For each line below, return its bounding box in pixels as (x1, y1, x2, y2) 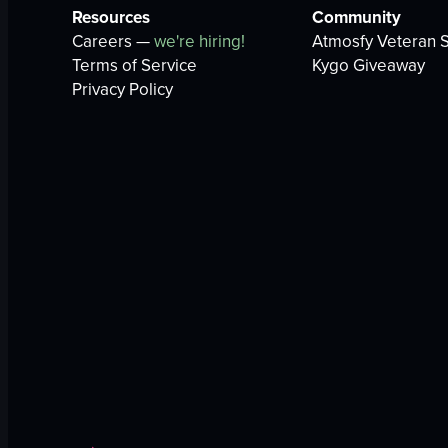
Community (312, 5, 401, 30)
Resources (72, 5, 150, 30)
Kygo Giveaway (312, 53, 425, 78)
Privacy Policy (72, 77, 173, 102)
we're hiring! (154, 29, 245, 54)
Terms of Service (72, 53, 197, 78)
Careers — (72, 29, 154, 54)
